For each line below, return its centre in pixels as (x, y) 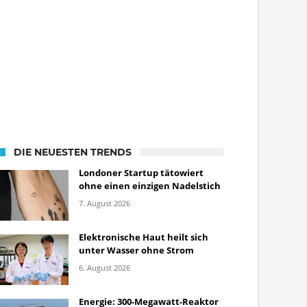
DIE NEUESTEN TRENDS (73, 152)
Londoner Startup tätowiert (141, 173)
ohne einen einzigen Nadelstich (150, 186)
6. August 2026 (105, 268)
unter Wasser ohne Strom (136, 250)
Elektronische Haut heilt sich (144, 237)
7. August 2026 (105, 203)
